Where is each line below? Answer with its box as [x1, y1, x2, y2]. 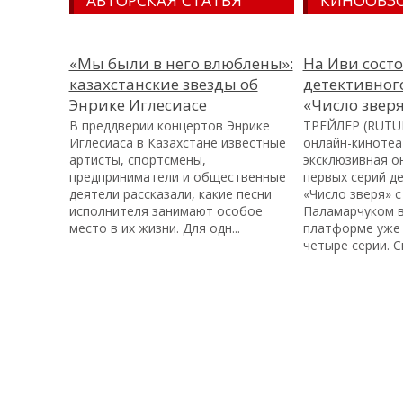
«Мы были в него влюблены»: [68, 52, 293, 74]
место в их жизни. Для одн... [68, 219, 240, 237]
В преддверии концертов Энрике [68, 116, 270, 134]
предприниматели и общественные [68, 167, 286, 185]
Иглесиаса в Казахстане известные [68, 133, 286, 151]
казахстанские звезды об [68, 73, 258, 94]
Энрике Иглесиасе [68, 94, 207, 115]
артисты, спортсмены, [68, 150, 206, 168]
